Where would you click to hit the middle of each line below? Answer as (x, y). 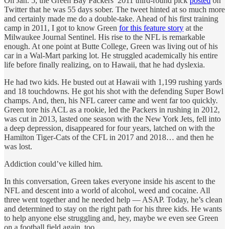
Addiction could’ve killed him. (53, 164)
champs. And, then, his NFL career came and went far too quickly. (111, 100)
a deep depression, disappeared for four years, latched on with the (109, 128)
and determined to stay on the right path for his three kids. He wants (113, 209)
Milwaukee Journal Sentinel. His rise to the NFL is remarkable (105, 37)
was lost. (18, 146)
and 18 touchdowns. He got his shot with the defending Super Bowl (114, 91)
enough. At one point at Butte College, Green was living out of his (111, 46)
